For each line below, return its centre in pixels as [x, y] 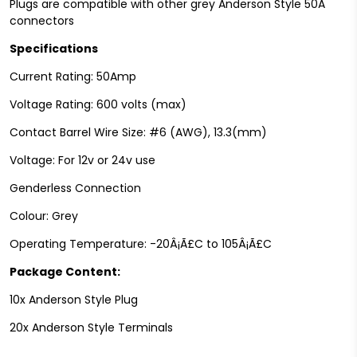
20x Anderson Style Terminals [91, 327]
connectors [42, 20]
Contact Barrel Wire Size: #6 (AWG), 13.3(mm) [138, 132]
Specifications [54, 48]
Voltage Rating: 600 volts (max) [98, 104]
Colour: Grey [44, 216]
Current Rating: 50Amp [73, 76]
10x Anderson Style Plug [74, 299]
